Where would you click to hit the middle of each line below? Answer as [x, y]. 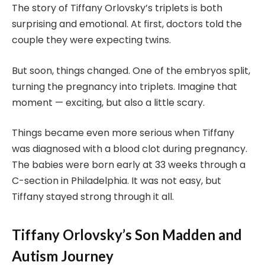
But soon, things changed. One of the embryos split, [131, 70]
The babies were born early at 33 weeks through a [129, 165]
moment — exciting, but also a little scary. [108, 102]
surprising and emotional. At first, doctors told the [127, 24]
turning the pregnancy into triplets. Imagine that [125, 86]
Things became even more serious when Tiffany [123, 133]
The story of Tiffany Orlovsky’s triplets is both [117, 8]
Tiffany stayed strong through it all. [93, 197]
